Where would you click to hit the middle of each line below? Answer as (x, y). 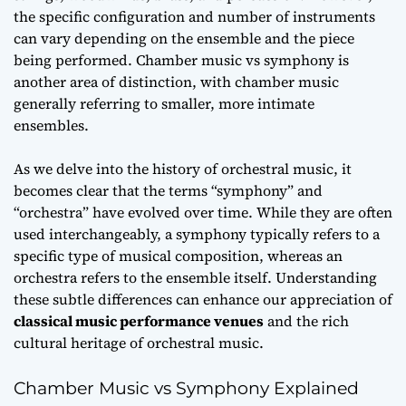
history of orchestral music (243, 168)
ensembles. (51, 125)
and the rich (306, 320)
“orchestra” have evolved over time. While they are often (203, 212)
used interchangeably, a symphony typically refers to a (197, 233)
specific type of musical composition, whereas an (178, 255)
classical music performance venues (139, 320)
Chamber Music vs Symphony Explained (186, 388)
